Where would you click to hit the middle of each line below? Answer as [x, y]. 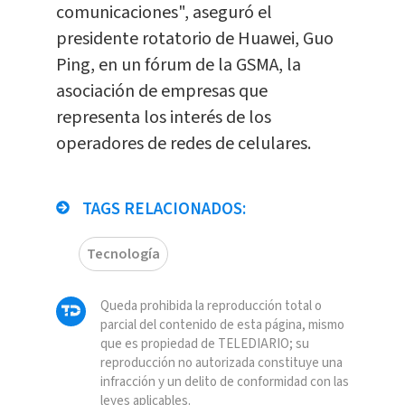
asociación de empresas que [161, 92]
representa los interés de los [163, 118]
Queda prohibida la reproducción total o [211, 306]
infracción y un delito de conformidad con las [224, 382]
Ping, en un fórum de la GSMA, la [178, 66]
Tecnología [123, 254]
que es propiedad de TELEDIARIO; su [204, 344]
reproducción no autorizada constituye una [221, 363]
